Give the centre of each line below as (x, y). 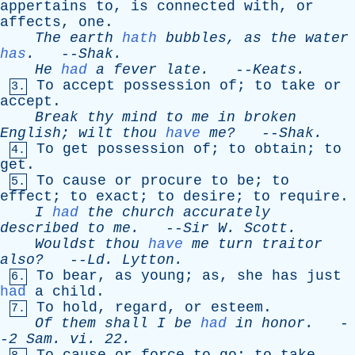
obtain (281, 149)
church (148, 212)
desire (209, 197)
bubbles (196, 38)
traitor (292, 244)
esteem (237, 307)
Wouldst (65, 244)
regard (141, 307)
